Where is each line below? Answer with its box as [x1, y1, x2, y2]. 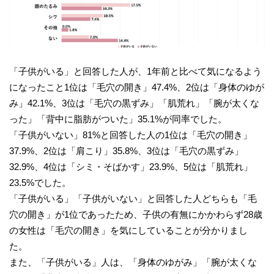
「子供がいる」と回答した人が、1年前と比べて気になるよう [9, 66, 262, 77]
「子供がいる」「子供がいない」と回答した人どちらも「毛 [9, 193, 257, 204]
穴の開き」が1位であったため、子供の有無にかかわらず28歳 [9, 209, 262, 220]
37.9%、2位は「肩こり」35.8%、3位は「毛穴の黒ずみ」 [9, 146, 243, 157]
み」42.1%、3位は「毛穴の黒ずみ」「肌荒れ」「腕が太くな [9, 98, 259, 109]
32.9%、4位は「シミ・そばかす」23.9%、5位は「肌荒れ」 [9, 161, 253, 172]
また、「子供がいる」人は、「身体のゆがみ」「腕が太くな [9, 257, 257, 268]
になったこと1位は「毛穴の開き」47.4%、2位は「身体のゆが [9, 82, 264, 93]
